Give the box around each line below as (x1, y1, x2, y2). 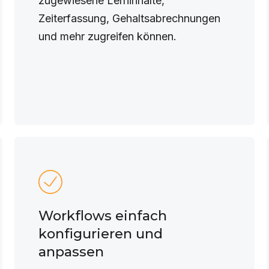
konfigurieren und (38, 225, 163, 242)
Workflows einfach (38, 207, 167, 224)
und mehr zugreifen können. (38, 30, 183, 43)
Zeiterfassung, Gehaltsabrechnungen (38, 12, 220, 25)
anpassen (38, 243, 104, 260)
